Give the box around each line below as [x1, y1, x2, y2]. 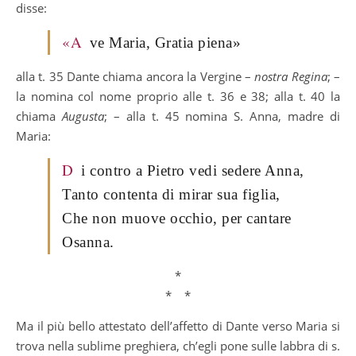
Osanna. [62, 233, 114, 250]
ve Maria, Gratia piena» [89, 33, 241, 51]
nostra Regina [254, 68, 327, 84]
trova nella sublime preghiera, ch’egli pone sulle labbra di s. [16, 337, 340, 354]
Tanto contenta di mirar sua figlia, [62, 185, 281, 203]
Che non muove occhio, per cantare [62, 209, 292, 226]
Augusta [61, 107, 104, 124]
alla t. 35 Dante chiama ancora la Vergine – [16, 68, 255, 84]
